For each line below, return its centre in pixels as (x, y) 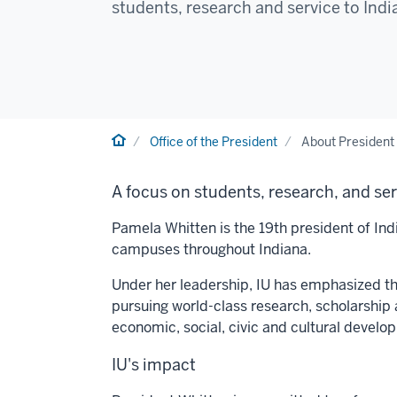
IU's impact (154, 365)
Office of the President (214, 142)
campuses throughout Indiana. (211, 250)
